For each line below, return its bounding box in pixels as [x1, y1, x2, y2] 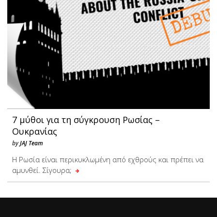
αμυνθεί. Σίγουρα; [12, 165, 74, 175]
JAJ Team [20, 139, 43, 147]
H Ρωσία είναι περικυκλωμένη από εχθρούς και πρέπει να [12, 155, 203, 164]
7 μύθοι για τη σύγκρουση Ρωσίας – [12, 114, 160, 125]
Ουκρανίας [12, 125, 57, 137]
